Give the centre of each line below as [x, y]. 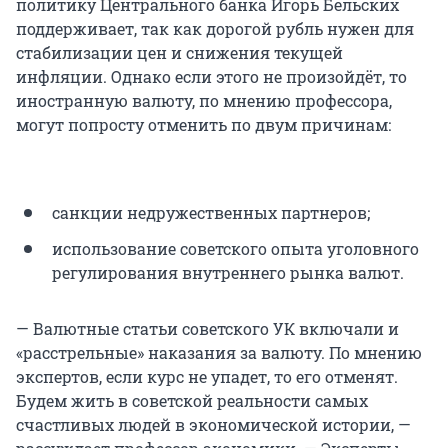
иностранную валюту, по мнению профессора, [204, 101]
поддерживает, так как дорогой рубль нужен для [215, 29]
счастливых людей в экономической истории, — [213, 425]
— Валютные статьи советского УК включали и [207, 329]
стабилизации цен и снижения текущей [179, 53]
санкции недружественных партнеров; [211, 213]
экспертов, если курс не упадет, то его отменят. [207, 377]
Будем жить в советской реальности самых [192, 401]
